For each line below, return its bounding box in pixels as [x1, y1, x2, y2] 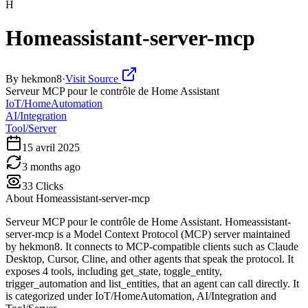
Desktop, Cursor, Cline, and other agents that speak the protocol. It [5, 252, 294, 265]
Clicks [33, 179, 63, 192]
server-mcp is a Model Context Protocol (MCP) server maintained [5, 228, 290, 240]
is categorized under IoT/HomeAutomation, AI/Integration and [5, 289, 276, 302]
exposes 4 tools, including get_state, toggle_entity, [5, 265, 222, 277]
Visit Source [65, 72, 121, 85]
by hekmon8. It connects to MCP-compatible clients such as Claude [5, 240, 298, 252]
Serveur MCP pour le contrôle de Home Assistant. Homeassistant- [5, 215, 291, 228]
